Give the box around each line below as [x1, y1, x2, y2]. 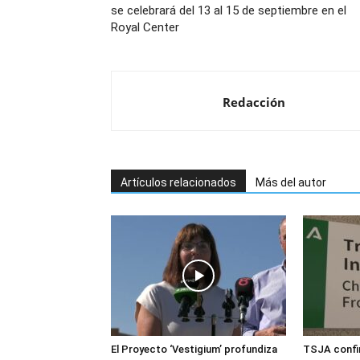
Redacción [223, 94, 285, 110]
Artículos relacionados [121, 176, 236, 189]
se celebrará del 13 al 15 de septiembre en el [111, 3, 346, 18]
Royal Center [111, 20, 179, 35]
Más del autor [256, 176, 326, 189]
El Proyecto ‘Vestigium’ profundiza [111, 343, 277, 355]
